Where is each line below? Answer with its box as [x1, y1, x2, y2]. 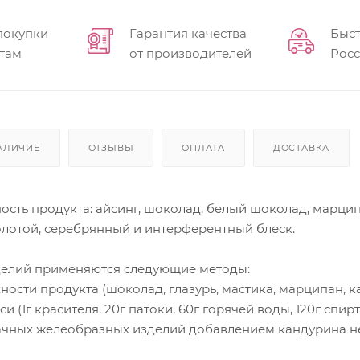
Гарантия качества [129, 25, 247, 41]
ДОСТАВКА [272, 141, 330, 153]
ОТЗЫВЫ [88, 141, 134, 153]
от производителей [129, 45, 252, 61]
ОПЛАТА [182, 141, 226, 153]
